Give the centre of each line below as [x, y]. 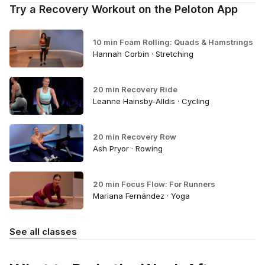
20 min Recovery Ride [135, 89]
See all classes [43, 232]
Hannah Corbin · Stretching [143, 54]
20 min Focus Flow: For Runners [154, 184]
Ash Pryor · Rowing [127, 148]
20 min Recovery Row [134, 136]
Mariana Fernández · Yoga [141, 195]
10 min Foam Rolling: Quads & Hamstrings [173, 42]
